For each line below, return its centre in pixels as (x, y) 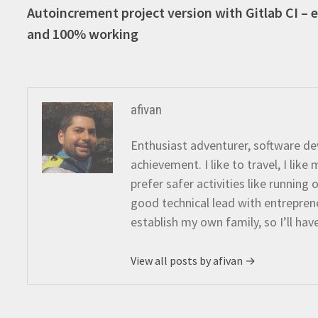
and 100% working (83, 34)
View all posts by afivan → (193, 261)
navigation (72, 23)
